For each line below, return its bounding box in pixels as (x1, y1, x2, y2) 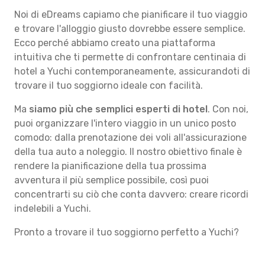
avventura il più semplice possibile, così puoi (14, 174, 209, 186)
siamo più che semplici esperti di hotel (29, 104, 208, 115)
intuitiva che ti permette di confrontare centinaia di (14, 51, 246, 63)
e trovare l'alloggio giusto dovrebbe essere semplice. (14, 23, 245, 34)
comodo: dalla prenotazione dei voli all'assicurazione (14, 132, 247, 143)
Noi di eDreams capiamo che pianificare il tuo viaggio (14, 9, 247, 20)
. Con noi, (208, 104, 248, 115)
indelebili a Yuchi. (14, 203, 91, 214)
